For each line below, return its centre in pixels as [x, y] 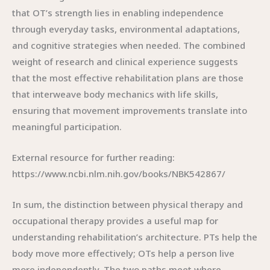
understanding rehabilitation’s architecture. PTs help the [135, 237]
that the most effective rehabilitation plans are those [128, 78]
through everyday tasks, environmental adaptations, [126, 29]
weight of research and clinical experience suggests [125, 61]
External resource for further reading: [93, 157]
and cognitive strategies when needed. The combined [129, 45]
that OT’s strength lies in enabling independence [118, 13]
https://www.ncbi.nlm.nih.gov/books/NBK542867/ [119, 174]
